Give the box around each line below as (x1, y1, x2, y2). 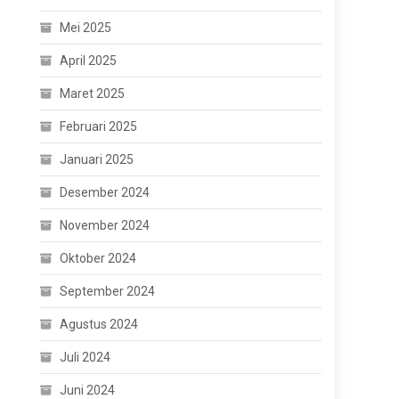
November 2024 (60, 218, 151, 232)
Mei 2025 (60, 20, 112, 35)
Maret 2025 (60, 86, 126, 101)
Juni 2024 (60, 383, 116, 397)
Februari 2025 (60, 119, 138, 134)
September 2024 (60, 284, 156, 298)
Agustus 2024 (60, 317, 139, 331)
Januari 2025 (60, 152, 134, 167)
